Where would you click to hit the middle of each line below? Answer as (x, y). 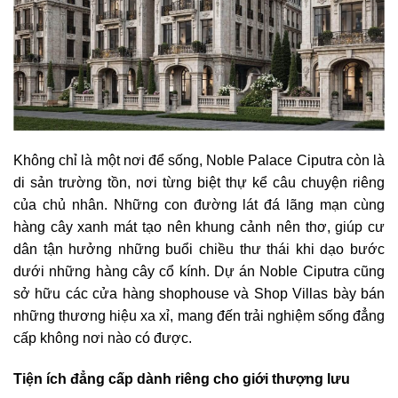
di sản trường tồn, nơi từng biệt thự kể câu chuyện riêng (199, 182)
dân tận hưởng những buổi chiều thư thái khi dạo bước (199, 249)
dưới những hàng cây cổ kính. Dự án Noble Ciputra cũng (199, 271)
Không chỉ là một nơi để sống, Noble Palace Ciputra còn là (199, 160)
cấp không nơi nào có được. (103, 338)
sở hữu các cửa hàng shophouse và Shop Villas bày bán (199, 293)
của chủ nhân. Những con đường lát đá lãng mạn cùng (199, 204)
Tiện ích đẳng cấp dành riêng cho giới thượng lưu (182, 378)
